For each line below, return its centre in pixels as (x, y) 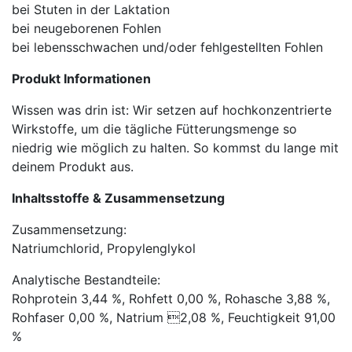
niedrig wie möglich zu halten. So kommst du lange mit (175, 147)
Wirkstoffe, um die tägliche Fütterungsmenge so (154, 128)
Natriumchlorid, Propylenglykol (104, 248)
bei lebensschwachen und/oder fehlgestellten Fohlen (167, 47)
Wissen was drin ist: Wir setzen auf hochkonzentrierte (172, 110)
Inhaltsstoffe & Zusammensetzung (120, 198)
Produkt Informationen (81, 78)
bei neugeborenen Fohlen (86, 28)
